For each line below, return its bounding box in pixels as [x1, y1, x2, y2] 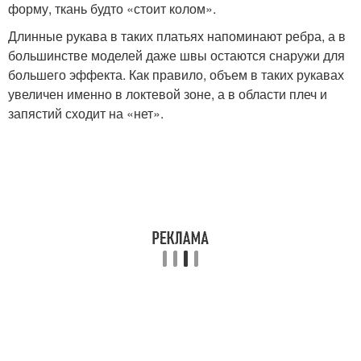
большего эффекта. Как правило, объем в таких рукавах [8, 64, 344, 84]
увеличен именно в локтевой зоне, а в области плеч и [8, 84, 327, 103]
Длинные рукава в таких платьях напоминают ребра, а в [8, 26, 346, 45]
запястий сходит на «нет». [8, 103, 164, 122]
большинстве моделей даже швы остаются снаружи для [8, 45, 345, 64]
